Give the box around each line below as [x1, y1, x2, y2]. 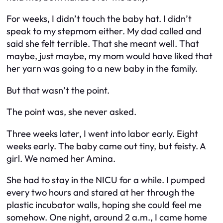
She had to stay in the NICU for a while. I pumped [6, 174, 205, 186]
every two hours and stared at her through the [6, 187, 195, 199]
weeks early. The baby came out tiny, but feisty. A [6, 140, 206, 152]
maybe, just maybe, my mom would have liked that [6, 50, 213, 62]
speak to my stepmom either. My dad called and [6, 25, 202, 37]
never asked [84, 106, 134, 118]
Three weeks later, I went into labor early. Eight [6, 127, 198, 139]
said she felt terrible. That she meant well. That [6, 38, 199, 50]
